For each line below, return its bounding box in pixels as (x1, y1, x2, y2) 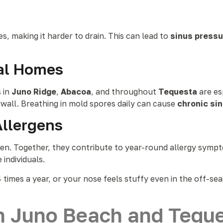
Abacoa (61, 87, 91, 97)
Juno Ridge (11, 87, 56, 97)
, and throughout (91, 87, 158, 97)
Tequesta (158, 87, 197, 97)
